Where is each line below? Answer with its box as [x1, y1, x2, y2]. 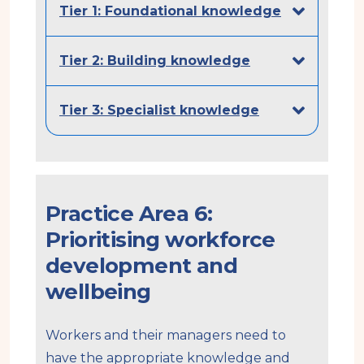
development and [45, 252, 237, 279]
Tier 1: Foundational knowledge [59, 2, 281, 19]
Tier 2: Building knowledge [59, 52, 250, 68]
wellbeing [45, 278, 151, 305]
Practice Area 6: [45, 200, 213, 227]
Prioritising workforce [45, 226, 275, 253]
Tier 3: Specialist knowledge [59, 102, 259, 118]
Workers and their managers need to [45, 327, 286, 343]
